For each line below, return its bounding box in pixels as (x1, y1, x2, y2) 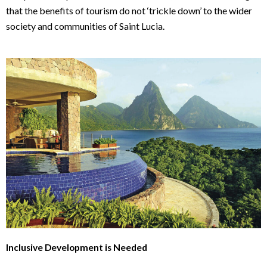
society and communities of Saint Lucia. (6, 20, 164, 32)
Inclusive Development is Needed (6, 241, 147, 253)
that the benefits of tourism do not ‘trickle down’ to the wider (6, 5, 252, 17)
